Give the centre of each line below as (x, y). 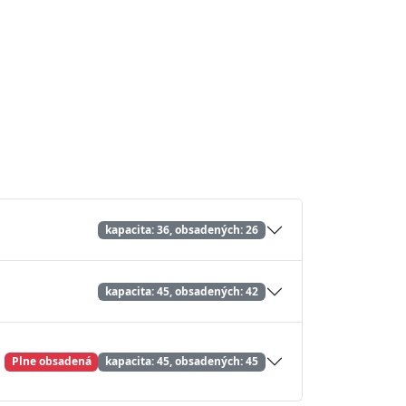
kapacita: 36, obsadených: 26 (182, 229)
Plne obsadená (51, 362)
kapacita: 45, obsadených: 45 (182, 362)
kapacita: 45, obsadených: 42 (182, 291)
